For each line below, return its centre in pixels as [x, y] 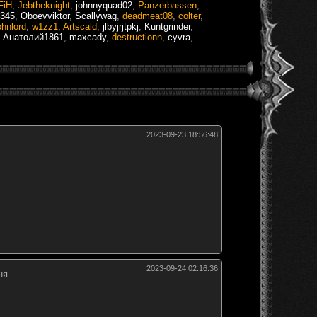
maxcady [88, 37]
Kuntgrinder [167, 26]
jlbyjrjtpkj [121, 26]
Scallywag [96, 16]
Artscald [80, 26]
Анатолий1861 [33, 37]
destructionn [137, 37]
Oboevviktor [45, 16]
